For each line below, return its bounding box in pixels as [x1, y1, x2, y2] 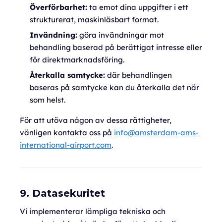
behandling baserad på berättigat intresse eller [30, 43, 202, 52]
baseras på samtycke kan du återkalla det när [30, 83, 199, 92]
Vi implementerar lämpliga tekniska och [20, 207, 166, 216]
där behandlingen [105, 70, 172, 80]
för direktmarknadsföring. [30, 55, 124, 64]
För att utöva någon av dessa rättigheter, [20, 115, 171, 125]
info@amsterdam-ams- [114, 128, 199, 137]
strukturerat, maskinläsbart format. [30, 15, 159, 24]
